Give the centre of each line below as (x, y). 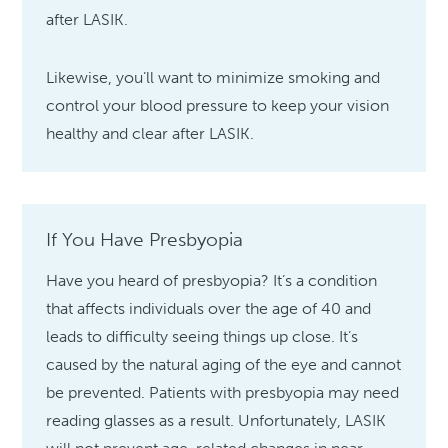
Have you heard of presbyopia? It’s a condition (212, 281)
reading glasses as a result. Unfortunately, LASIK (216, 421)
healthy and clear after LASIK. (150, 134)
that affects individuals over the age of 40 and (209, 309)
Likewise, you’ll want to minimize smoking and (213, 78)
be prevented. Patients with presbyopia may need (223, 393)
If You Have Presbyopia (145, 240)
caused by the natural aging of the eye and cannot (224, 365)
